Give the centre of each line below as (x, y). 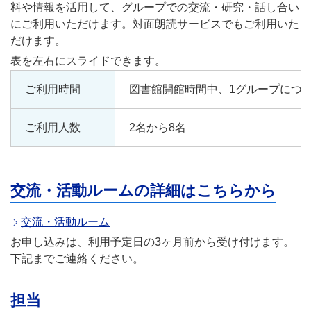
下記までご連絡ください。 (77, 259)
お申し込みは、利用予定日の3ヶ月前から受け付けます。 (152, 242)
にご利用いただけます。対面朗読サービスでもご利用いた (155, 24)
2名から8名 (158, 128)
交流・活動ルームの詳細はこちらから (143, 191)
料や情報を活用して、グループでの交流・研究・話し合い (155, 8)
